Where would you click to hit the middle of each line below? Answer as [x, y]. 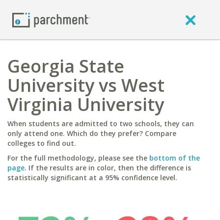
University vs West [86, 85]
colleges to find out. [42, 143]
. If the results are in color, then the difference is [108, 168]
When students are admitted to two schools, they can [101, 124]
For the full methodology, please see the [78, 158]
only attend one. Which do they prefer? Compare [92, 133]
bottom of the [175, 158]
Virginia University [86, 104]
